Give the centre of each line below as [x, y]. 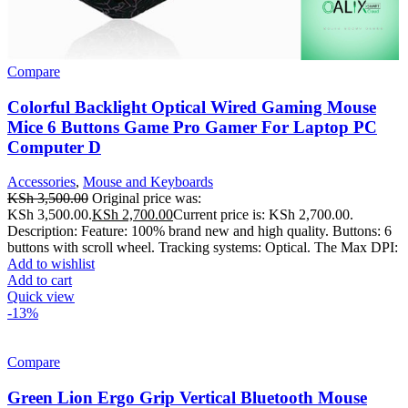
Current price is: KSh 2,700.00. [263, 215]
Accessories [41, 182]
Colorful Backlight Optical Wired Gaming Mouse [192, 107]
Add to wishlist [51, 264]
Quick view [41, 297]
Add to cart [40, 280]
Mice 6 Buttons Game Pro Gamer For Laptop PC [192, 127]
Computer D [54, 147]
